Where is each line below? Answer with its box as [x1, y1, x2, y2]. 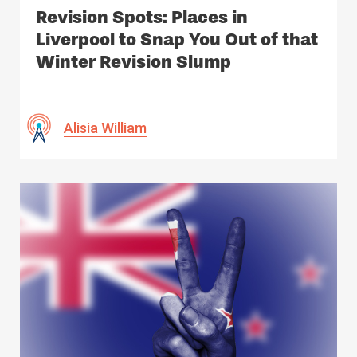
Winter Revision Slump [36, 50, 231, 73]
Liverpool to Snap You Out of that [36, 28, 318, 50]
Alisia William [64, 119, 147, 136]
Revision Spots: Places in [36, 6, 248, 28]
